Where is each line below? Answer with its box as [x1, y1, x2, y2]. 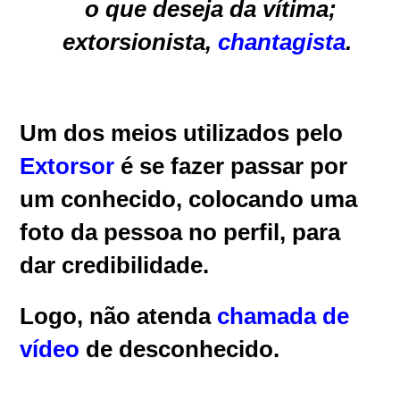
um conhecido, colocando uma [20, 185, 358, 212]
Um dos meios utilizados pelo [20, 119, 344, 146]
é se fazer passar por [114, 152, 348, 179]
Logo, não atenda [20, 302, 218, 329]
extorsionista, [62, 28, 218, 55]
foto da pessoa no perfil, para [20, 218, 341, 246]
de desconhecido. [79, 335, 280, 362]
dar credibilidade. [20, 251, 216, 279]
